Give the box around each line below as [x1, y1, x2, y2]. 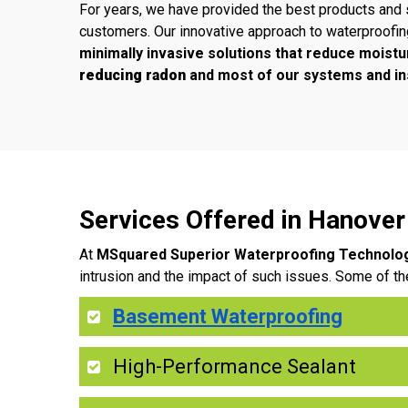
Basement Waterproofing [113, 304, 342, 328]
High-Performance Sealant [113, 354, 356, 378]
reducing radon [79, 66, 186, 84]
